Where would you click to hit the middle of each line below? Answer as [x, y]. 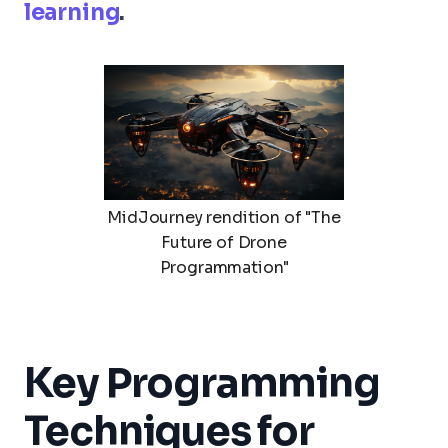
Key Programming [201, 383]
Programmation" [224, 267]
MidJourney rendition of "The [224, 217]
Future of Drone [224, 242]
